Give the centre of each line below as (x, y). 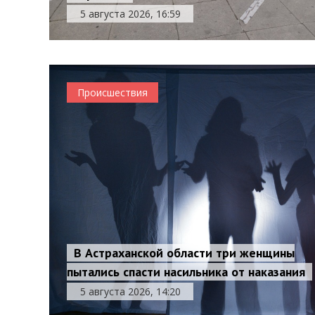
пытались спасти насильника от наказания (186, 272)
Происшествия (113, 92)
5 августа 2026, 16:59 (130, 14)
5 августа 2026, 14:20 (130, 291)
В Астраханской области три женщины (185, 253)
